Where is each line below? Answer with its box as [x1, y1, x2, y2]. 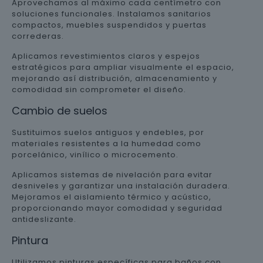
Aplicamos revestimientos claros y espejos [12, 50, 200, 62]
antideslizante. [12, 214, 76, 225]
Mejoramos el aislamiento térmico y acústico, [12, 191, 211, 203]
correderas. [12, 31, 64, 42]
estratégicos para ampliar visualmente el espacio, [12, 62, 234, 73]
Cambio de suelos [12, 103, 107, 118]
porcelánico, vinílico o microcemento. [12, 149, 178, 160]
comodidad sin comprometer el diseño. [12, 84, 186, 95]
